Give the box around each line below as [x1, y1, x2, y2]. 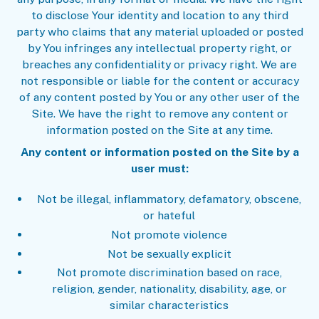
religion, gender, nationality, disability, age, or [51, 282, 287, 296]
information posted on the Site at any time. [46, 123, 273, 137]
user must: [130, 162, 189, 176]
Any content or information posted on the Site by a [20, 145, 299, 159]
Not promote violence [111, 227, 228, 241]
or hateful [143, 208, 196, 222]
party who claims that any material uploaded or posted [16, 25, 303, 39]
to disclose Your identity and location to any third [31, 9, 288, 23]
